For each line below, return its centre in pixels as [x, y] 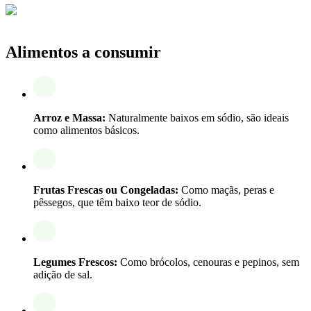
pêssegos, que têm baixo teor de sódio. [117, 202]
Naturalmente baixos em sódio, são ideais [197, 117]
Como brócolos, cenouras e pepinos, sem [208, 262]
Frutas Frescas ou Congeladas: [106, 190]
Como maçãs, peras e [226, 190]
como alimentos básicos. [86, 130]
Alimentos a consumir [83, 52]
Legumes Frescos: [75, 262]
